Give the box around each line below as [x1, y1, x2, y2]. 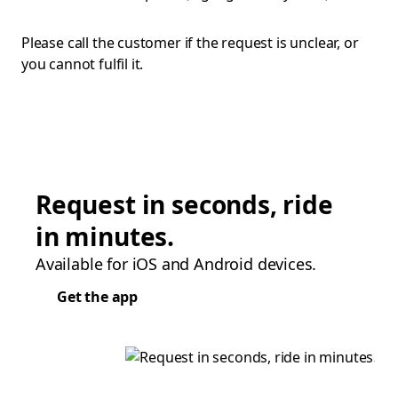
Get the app [57, 287, 139, 306]
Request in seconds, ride [36, 187, 333, 221]
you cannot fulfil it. [21, 54, 144, 74]
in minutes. [36, 219, 175, 253]
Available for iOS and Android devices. [36, 253, 317, 275]
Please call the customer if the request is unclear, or [21, 33, 359, 52]
